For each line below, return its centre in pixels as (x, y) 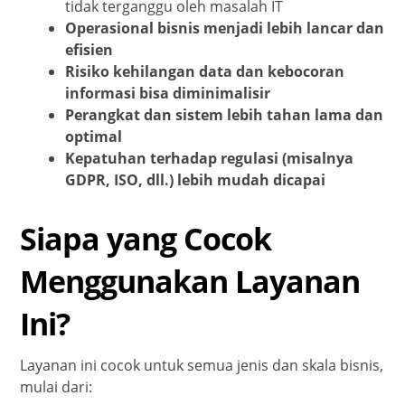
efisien (89, 50)
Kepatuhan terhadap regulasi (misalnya (210, 159)
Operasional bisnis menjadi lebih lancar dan (225, 28)
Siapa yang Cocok (146, 239)
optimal (94, 137)
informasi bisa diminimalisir (168, 94)
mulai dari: (57, 387)
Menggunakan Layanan (190, 282)
